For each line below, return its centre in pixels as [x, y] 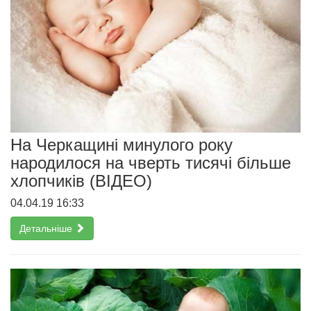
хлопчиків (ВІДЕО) [81, 180]
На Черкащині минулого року [121, 144]
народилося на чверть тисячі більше [151, 162]
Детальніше [47, 228]
